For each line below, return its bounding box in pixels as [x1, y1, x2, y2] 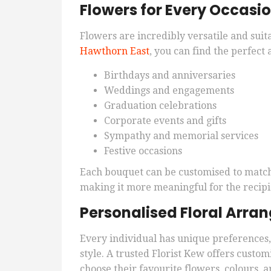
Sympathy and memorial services [104, 130, 258, 142]
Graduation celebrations [104, 100, 217, 112]
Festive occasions [104, 145, 182, 157]
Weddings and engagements [104, 85, 234, 97]
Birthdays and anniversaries [104, 70, 235, 82]
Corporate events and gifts [104, 115, 226, 127]
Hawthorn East [80, 45, 149, 57]
